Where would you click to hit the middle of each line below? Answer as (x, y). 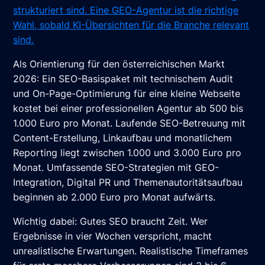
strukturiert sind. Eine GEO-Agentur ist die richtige (126, 10)
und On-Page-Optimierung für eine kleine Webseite (127, 94)
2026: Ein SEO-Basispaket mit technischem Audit (123, 79)
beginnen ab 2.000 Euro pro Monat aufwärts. (114, 197)
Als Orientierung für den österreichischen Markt (119, 64)
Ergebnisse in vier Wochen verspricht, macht (113, 236)
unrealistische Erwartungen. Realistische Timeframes (131, 251)
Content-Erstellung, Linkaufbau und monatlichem (123, 138)
